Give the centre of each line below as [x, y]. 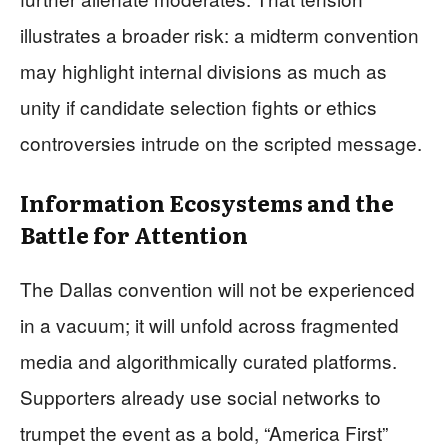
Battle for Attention [134, 234]
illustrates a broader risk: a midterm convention [219, 34]
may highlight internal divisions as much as [203, 70]
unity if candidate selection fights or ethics [198, 106]
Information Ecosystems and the [207, 202]
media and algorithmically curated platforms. [208, 360]
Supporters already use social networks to [200, 396]
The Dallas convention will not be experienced [217, 288]
